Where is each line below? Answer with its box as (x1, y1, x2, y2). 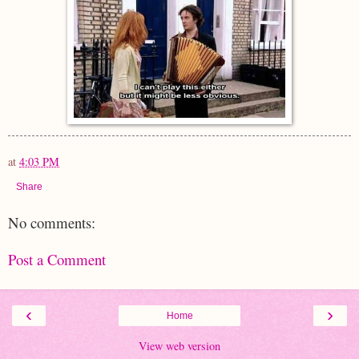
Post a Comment (8, 249, 106, 270)
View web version (139, 337, 220, 353)
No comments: (8, 212, 95, 232)
